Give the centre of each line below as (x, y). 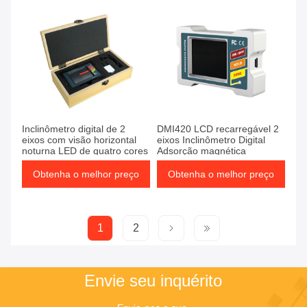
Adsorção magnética (201, 151)
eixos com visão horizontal (79, 140)
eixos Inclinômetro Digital (211, 140)
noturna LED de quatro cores (85, 151)
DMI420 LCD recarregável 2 (218, 129)
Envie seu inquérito (153, 281)
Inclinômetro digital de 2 (74, 129)
